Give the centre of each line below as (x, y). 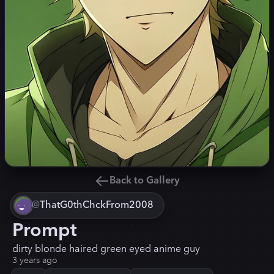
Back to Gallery (144, 181)
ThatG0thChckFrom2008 (97, 205)
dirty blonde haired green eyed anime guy (106, 249)
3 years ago (35, 261)
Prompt (45, 231)
